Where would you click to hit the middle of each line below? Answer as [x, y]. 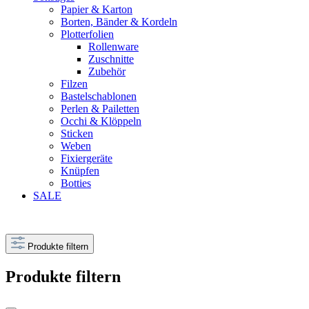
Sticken [77, 133]
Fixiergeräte [87, 158]
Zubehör [107, 71]
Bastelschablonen [99, 96]
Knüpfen [80, 171]
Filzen [74, 84]
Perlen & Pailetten [100, 109]
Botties [76, 183]
